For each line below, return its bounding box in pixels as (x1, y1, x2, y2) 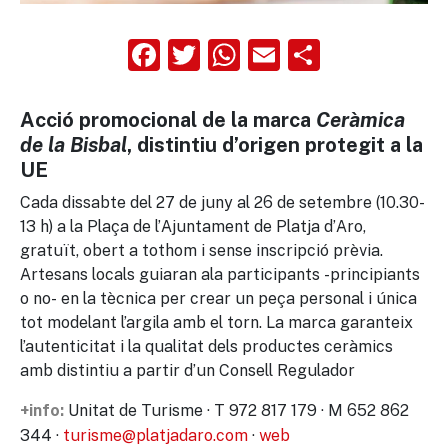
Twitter (200, 35, 308, 74)
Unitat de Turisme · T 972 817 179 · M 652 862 (68, 400, 409, 420)
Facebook (160, 35, 308, 74)
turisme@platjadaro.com (63, 425, 248, 445)
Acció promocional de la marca (20, 108, 316, 132)
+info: (20, 401, 64, 420)
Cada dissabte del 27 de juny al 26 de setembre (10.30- (20, 192, 425, 212)
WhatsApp (240, 35, 396, 74)
